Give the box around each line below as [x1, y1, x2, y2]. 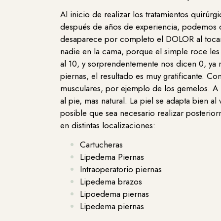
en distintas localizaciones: [60, 119, 155, 131]
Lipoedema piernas [80, 188, 149, 200]
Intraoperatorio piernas [80, 163, 162, 176]
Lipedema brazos [80, 176, 142, 188]
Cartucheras [80, 139, 123, 151]
